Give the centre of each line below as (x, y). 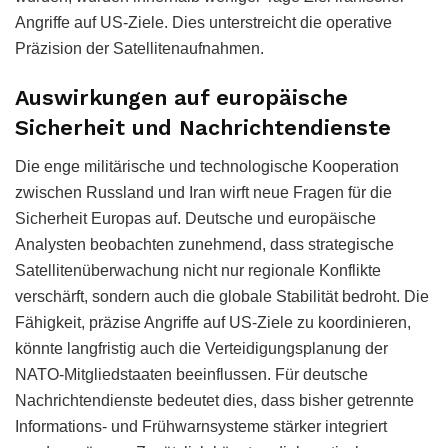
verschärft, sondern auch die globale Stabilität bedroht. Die (222, 297)
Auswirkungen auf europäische (181, 98)
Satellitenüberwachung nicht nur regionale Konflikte (198, 271)
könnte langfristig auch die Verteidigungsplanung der (201, 349)
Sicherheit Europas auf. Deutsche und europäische (195, 219)
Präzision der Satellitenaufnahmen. (139, 48)
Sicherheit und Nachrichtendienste (203, 128)
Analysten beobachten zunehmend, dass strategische (204, 245)
